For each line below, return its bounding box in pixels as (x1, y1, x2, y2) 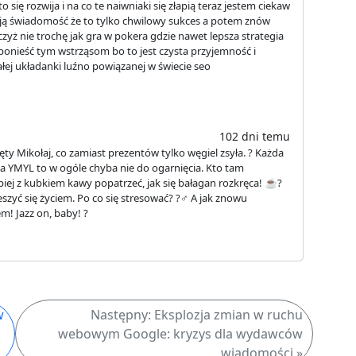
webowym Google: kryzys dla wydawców (58, 325, 303, 343)
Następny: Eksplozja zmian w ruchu (91, 306, 303, 324)
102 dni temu (219, 128, 290, 144)
